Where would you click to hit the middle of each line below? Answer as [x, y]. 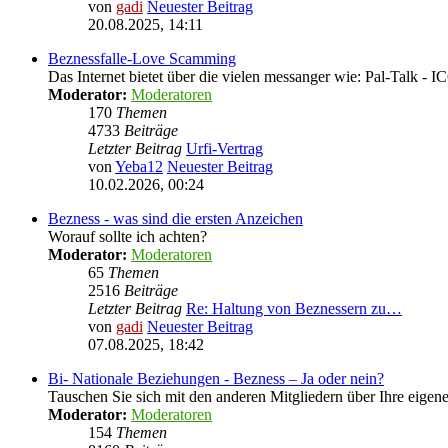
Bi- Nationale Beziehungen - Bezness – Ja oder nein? [216, 378]
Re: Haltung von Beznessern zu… [294, 308]
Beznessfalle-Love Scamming [142, 58]
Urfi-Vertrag [224, 148]
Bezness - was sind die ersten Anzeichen [175, 218]
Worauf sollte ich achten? [127, 236]
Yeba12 [139, 166]
